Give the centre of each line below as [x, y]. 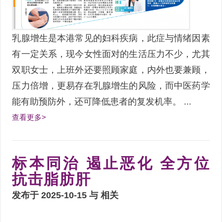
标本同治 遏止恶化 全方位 [111, 163]
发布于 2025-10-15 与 [56, 195]
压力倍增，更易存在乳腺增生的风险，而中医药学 [111, 85]
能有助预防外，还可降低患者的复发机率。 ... [102, 101]
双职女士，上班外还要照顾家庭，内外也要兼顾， [111, 70]
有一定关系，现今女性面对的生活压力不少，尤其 [111, 54]
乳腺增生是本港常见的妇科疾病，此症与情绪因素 [111, 38]
